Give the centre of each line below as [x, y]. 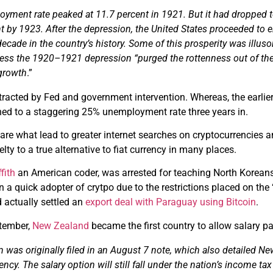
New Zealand [61, 225]
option [82, 264]
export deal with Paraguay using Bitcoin [171, 202]
